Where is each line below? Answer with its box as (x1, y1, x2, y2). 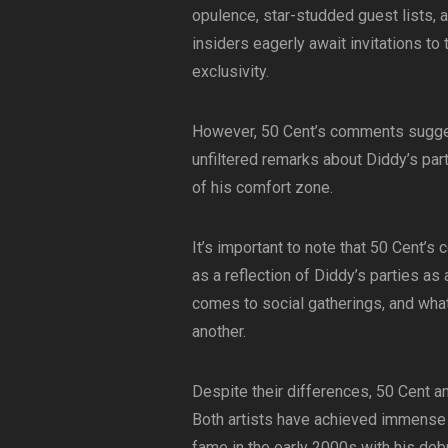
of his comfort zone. (192, 177, 333, 197)
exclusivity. (192, 61, 269, 81)
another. (192, 321, 246, 341)
